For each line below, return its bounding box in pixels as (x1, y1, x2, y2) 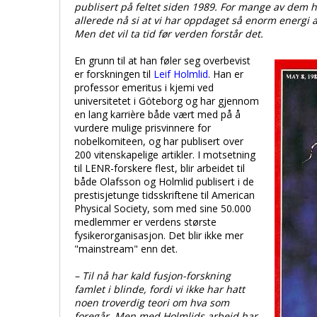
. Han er (208, 67, 243, 81)
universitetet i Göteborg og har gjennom (74, 94, 259, 108)
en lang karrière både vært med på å (74, 108, 241, 121)
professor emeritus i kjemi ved (74, 81, 214, 94)
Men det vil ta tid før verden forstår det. (74, 27, 263, 40)
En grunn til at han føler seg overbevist (74, 54, 250, 67)
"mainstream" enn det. (74, 242, 178, 255)
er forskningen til (74, 67, 154, 81)
